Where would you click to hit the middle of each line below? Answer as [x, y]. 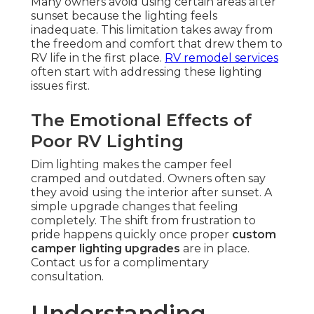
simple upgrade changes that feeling [135, 207]
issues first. [60, 86]
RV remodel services [221, 58]
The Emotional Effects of [141, 121]
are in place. [215, 249]
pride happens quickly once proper [131, 235]
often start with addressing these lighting [146, 72]
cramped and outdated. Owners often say [148, 179]
